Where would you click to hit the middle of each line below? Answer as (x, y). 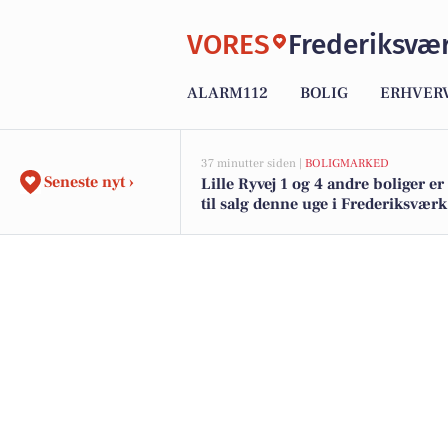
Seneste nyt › (89, 182)
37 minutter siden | (253, 163)
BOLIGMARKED (347, 163)
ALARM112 (227, 93)
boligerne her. (252, 224)
